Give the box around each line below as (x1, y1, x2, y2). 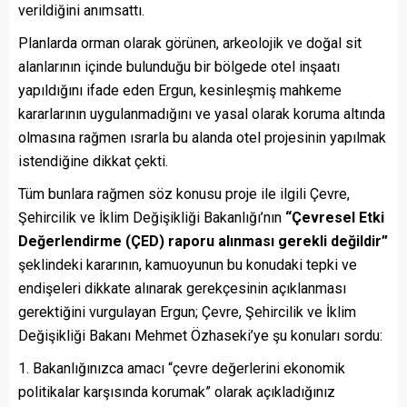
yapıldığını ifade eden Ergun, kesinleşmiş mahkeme (18, 82, 342, 100)
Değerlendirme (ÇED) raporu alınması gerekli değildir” (18, 233, 388, 251)
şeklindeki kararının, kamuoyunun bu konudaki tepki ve (18, 256, 357, 274)
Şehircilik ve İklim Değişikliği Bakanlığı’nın (18, 209, 282, 227)
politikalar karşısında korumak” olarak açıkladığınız (18, 383, 335, 402)
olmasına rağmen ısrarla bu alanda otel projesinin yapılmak (18, 129, 386, 147)
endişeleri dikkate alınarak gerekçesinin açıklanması (18, 280, 346, 298)
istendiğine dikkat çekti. (18, 153, 168, 171)
